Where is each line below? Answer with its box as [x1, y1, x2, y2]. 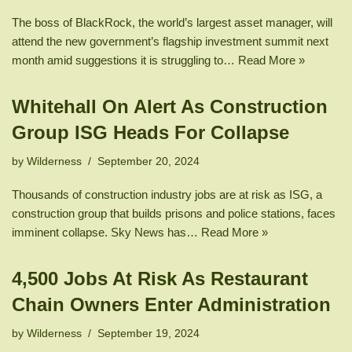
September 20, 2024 [97, 156, 200, 168]
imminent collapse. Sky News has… [12, 225, 201, 240]
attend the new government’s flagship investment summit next [12, 35, 328, 49]
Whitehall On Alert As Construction [12, 96, 328, 118]
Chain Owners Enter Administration [12, 294, 331, 316]
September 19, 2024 [97, 328, 200, 340]
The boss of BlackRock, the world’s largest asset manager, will [12, 16, 332, 30]
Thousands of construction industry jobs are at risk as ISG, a [12, 188, 322, 202]
